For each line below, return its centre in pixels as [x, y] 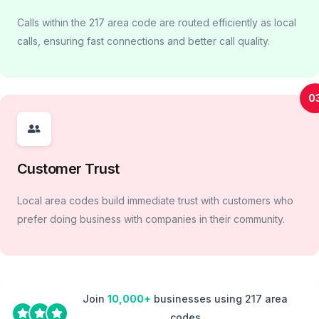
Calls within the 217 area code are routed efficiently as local [157, 23]
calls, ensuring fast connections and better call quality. [143, 41]
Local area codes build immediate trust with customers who [155, 201]
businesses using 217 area [219, 299]
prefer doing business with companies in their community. [151, 219]
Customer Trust [68, 169]
